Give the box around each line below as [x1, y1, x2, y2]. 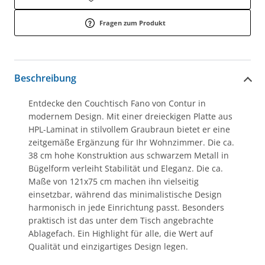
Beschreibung [14, 72, 76, 85]
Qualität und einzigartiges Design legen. [28, 240, 188, 252]
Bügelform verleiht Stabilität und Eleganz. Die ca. [28, 162, 223, 174]
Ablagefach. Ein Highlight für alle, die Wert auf [28, 227, 213, 239]
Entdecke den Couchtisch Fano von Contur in [28, 97, 206, 109]
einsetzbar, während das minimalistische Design [28, 188, 222, 200]
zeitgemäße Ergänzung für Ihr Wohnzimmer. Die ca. [28, 136, 234, 148]
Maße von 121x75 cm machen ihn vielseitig [28, 175, 199, 187]
